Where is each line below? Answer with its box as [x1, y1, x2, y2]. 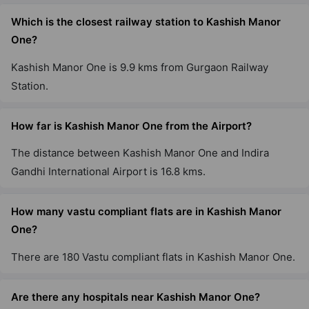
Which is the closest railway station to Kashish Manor [11, 15, 281, 29]
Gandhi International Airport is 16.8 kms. [11, 165, 206, 179]
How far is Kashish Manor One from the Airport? [11, 119, 252, 132]
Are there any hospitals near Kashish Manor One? [11, 290, 260, 303]
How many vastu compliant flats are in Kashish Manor [11, 205, 281, 219]
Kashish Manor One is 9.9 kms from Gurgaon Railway [11, 60, 268, 74]
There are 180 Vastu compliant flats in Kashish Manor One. [11, 250, 295, 264]
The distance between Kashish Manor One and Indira [11, 146, 269, 160]
